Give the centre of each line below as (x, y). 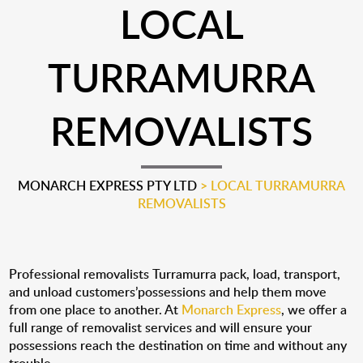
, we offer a (314, 310)
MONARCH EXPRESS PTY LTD (107, 186)
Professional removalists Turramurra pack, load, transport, (175, 274)
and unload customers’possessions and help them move (168, 292)
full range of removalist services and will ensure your (161, 327)
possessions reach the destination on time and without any (178, 345)
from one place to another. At (96, 310)
